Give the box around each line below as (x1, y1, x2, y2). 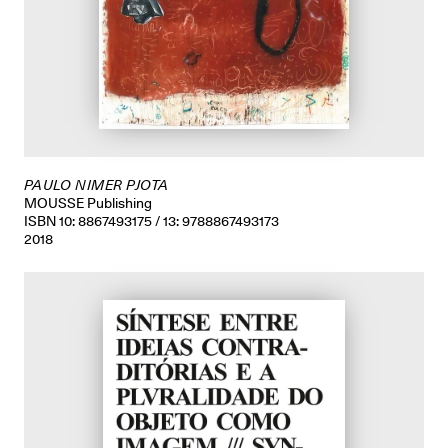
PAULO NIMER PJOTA (23, 175, 169, 196)
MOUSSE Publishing (23, 193, 152, 214)
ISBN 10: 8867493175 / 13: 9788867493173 (23, 211, 279, 232)
